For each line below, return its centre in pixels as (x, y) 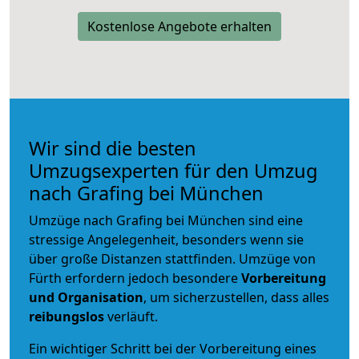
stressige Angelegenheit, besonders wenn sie (166, 239)
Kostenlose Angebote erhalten (179, 26)
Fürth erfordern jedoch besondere (135, 278)
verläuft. (131, 316)
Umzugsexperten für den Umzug (173, 170)
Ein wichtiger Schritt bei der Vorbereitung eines (173, 348)
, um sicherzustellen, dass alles (236, 297)
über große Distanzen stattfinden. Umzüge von (172, 258)
